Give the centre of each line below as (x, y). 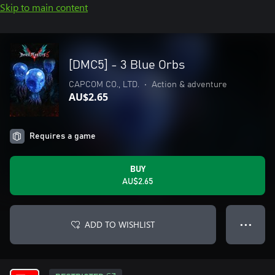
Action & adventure (189, 85)
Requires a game (63, 136)
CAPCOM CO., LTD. (104, 85)
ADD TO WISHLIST (120, 224)
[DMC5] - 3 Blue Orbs (127, 65)
